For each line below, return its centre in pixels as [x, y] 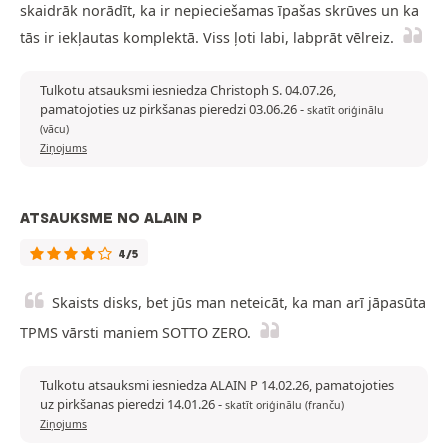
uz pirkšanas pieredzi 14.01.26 [129, 404]
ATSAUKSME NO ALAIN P [111, 218]
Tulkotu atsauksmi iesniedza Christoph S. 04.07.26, [188, 90]
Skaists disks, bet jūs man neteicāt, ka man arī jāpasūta [239, 303]
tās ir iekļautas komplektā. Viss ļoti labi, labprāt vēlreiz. [207, 38]
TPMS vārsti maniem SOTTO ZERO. [135, 333]
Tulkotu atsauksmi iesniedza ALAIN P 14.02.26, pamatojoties [217, 385]
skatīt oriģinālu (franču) [284, 405]
